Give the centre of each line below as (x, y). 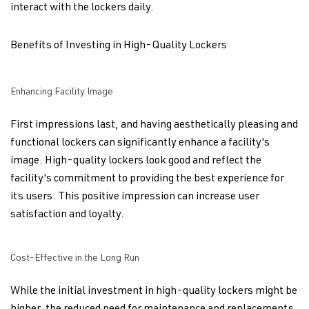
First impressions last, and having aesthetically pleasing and (154, 126)
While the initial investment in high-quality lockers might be (154, 292)
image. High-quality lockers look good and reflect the (136, 161)
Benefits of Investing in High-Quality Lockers (119, 46)
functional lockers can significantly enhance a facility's (140, 143)
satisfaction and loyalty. (67, 215)
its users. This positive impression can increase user (135, 197)
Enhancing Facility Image (62, 92)
